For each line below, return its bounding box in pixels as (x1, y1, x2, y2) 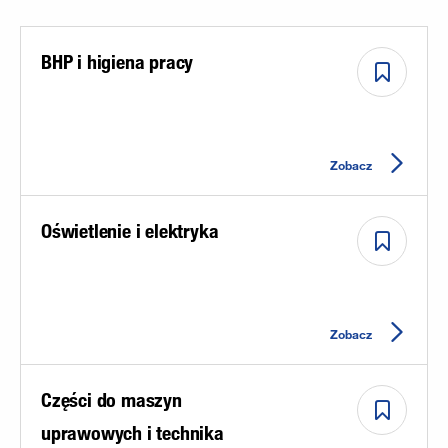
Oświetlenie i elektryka (41, 218, 219, 243)
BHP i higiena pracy (41, 49, 194, 74)
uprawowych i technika (41, 420, 224, 445)
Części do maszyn (41, 387, 182, 412)
